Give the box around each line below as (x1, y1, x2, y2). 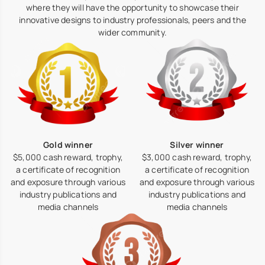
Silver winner (170, 139, 224, 151)
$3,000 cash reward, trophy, (142, 151, 252, 163)
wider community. (98, 27, 167, 38)
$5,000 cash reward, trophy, (13, 151, 123, 163)
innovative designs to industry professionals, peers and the (19, 14, 246, 26)
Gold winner (43, 139, 93, 151)
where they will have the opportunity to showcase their (26, 2, 239, 14)
